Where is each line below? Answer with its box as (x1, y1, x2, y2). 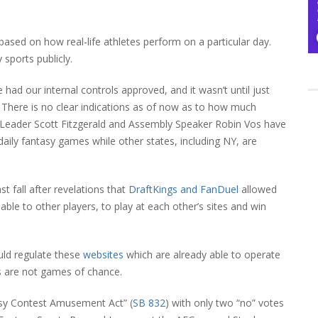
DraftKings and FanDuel (128, 182, 238, 196)
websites (83, 247, 124, 261)
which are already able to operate (124, 247, 280, 261)
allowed (238, 182, 277, 196)
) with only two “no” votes (165, 295, 284, 309)
